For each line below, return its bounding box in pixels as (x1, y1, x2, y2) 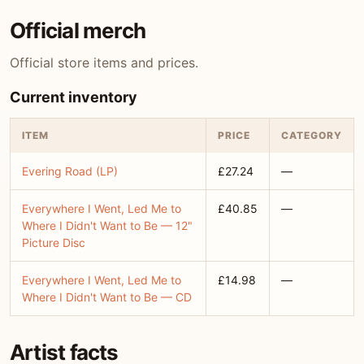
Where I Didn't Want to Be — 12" (22, 219, 193, 232)
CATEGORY (281, 129, 342, 141)
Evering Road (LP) (22, 164, 118, 178)
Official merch (10, 18, 146, 43)
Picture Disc (22, 236, 85, 249)
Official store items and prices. (10, 54, 198, 71)
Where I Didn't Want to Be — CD (22, 290, 192, 304)
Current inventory (10, 89, 137, 106)
